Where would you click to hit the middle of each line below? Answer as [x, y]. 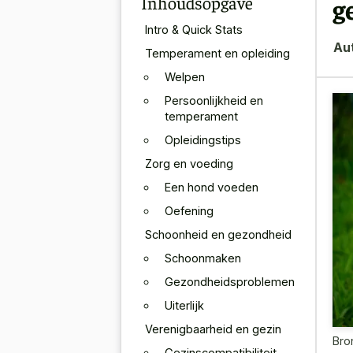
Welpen [185, 76]
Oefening [189, 210]
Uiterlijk [184, 305]
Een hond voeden [212, 187]
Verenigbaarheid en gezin [213, 329]
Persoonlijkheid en [214, 100]
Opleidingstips [203, 139]
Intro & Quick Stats [194, 29]
